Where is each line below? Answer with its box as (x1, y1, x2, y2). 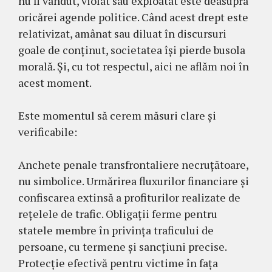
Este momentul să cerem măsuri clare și (18, 107, 216, 123)
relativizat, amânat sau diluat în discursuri (18, 25, 226, 41)
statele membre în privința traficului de (18, 222, 214, 237)
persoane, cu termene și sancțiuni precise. (18, 239, 226, 254)
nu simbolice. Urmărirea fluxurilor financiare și (18, 173, 249, 188)
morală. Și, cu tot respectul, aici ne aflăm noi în (18, 58, 249, 73)
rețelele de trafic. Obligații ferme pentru (18, 206, 217, 221)
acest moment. (18, 75, 92, 90)
